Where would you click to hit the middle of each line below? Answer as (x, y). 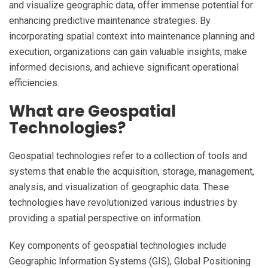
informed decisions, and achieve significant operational (124, 68)
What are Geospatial (92, 112)
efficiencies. (34, 83)
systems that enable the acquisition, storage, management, (132, 172)
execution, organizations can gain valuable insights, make (128, 52)
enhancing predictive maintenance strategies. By (110, 21)
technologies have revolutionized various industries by (123, 203)
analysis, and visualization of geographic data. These (119, 187)
